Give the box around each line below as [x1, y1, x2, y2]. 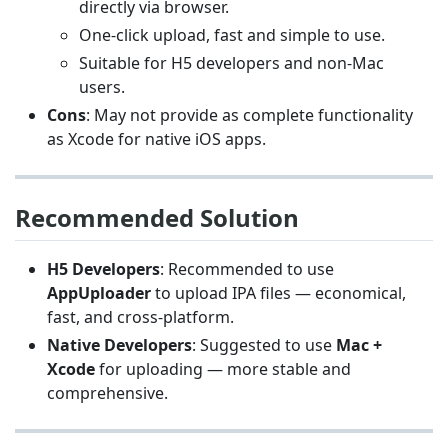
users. [79, 75, 125, 98]
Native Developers [47, 333, 192, 356]
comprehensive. [47, 381, 168, 404]
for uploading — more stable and [95, 357, 351, 380]
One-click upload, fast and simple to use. [79, 23, 385, 46]
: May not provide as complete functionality [86, 103, 413, 126]
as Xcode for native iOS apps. [47, 127, 266, 150]
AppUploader [47, 281, 151, 304]
